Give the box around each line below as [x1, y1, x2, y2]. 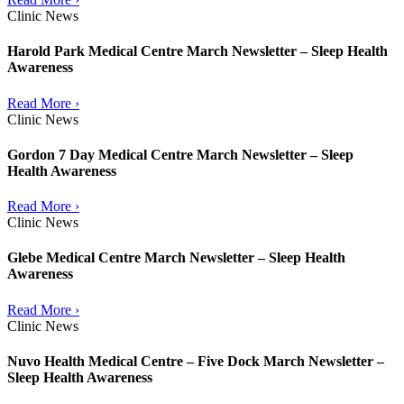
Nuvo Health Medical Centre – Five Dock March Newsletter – [7, 353, 384, 370]
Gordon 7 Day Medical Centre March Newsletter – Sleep [7, 146, 353, 162]
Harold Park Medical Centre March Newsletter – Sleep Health [7, 43, 388, 60]
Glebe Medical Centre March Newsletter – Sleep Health [7, 250, 345, 266]
